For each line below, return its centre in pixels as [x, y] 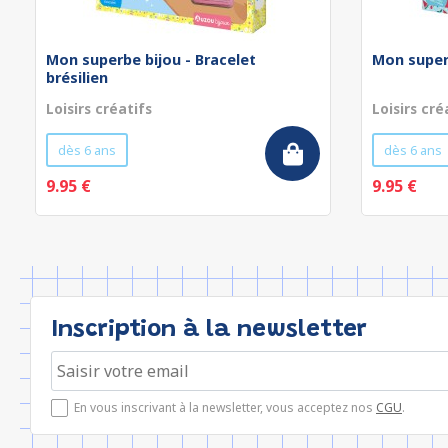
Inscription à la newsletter [209, 330]
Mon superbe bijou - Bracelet [151, 59]
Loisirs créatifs [99, 108]
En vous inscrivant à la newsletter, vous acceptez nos [225, 407]
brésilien [77, 77]
